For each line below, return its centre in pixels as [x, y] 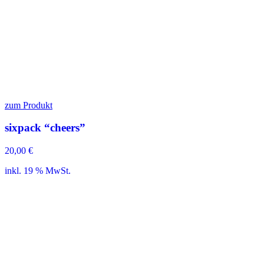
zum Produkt [29, 105]
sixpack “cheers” [45, 128]
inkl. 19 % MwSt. [38, 170]
